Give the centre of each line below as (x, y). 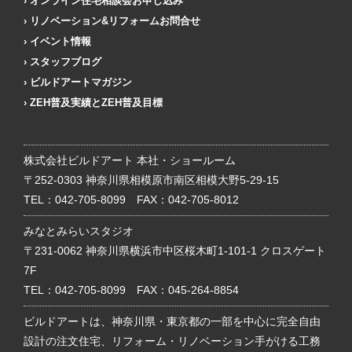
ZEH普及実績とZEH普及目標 (96, 102)
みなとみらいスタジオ (79, 231)
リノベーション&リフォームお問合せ (115, 20)
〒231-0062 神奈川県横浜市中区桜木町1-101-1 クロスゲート (175, 250)
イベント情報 (60, 41)
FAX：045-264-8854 (182, 290)
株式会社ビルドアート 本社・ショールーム (130, 160)
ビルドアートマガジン (81, 82)
